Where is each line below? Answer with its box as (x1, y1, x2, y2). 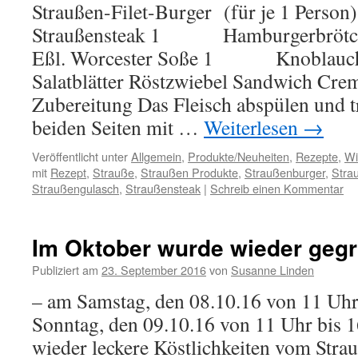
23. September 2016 (101, 261, 206, 278)
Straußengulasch (32, 180, 119, 197)
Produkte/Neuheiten (188, 148, 289, 165)
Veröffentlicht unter (32, 148, 128, 165)
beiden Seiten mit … (32, 113, 204, 141)
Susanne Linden (231, 261, 314, 278)
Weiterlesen (204, 113, 303, 141)
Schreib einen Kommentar (210, 180, 344, 197)
